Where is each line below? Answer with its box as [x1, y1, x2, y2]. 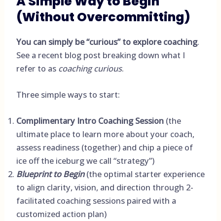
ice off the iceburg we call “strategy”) [16, 155, 154, 167]
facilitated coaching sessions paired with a [16, 195, 176, 207]
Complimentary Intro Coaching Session [16, 115, 164, 127]
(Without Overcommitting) [16, 8, 190, 26]
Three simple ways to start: [16, 89, 120, 101]
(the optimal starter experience [84, 168, 205, 180]
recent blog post [37, 49, 101, 61]
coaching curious [58, 62, 122, 74]
